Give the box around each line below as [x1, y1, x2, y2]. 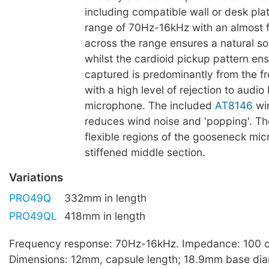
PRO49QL [9, 210, 57, 223]
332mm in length [64, 192, 147, 205]
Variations [9, 170, 63, 184]
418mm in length [64, 210, 145, 223]
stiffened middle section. [84, 146, 205, 159]
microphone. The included [84, 99, 215, 112]
